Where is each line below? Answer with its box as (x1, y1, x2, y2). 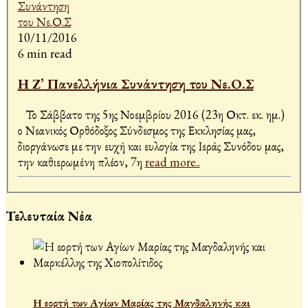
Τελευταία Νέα (5, 206, 92, 225)
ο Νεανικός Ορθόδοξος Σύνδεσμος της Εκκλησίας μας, (17, 122, 256, 139)
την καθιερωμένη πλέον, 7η (17, 154, 145, 170)
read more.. (144, 154, 200, 170)
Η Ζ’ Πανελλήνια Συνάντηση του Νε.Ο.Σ (17, 75, 254, 93)
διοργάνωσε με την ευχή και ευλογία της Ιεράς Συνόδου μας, (17, 138, 284, 155)
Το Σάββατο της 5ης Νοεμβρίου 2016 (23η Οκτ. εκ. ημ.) (17, 107, 285, 123)
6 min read (17, 45, 72, 62)
